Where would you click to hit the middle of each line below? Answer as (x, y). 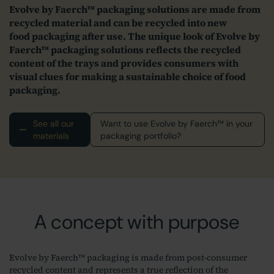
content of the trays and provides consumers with (124, 63)
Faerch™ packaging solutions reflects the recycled (125, 50)
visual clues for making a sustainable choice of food (128, 77)
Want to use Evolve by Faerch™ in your (177, 124)
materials (51, 136)
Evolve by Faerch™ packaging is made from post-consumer (128, 258)
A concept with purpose (137, 222)
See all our (53, 124)
